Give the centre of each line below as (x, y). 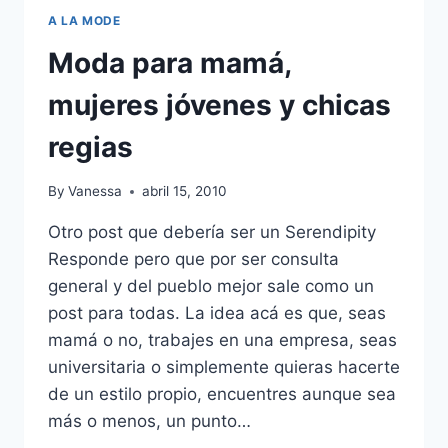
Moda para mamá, (169, 62)
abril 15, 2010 (185, 191)
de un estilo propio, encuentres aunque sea (222, 394)
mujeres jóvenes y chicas (219, 104)
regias (90, 146)
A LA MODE (84, 20)
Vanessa (95, 191)
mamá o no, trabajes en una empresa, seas (222, 340)
